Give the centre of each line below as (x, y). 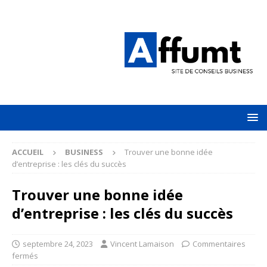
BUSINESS (84, 152)
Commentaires (219, 243)
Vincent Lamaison (142, 243)
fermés (25, 255)
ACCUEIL (28, 152)
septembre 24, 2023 (58, 243)
